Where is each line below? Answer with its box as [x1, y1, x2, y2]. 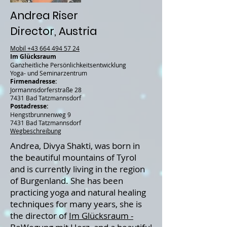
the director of [10, 210, 69, 221]
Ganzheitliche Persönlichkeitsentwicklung [10, 61, 126, 69]
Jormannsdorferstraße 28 [10, 86, 82, 94]
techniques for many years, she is [10, 198, 142, 210]
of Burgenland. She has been [10, 175, 123, 186]
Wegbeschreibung [10, 127, 61, 135]
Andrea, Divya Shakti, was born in [10, 140, 140, 152]
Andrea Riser [10, 8, 78, 23]
